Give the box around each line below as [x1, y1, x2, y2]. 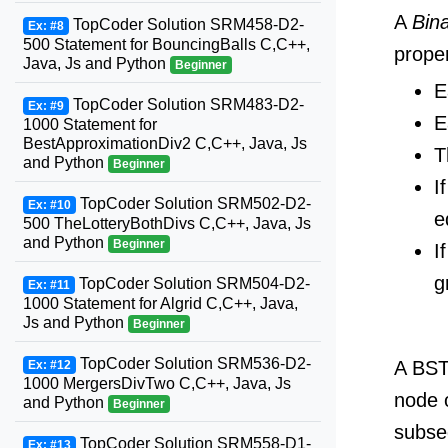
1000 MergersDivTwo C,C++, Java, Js [23, 375, 291, 392]
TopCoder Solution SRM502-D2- [75, 195, 311, 212]
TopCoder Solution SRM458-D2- [68, 16, 304, 33]
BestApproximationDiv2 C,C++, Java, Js [23, 135, 307, 152]
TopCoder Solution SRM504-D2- [74, 275, 310, 292]
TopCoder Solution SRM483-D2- [68, 96, 304, 113]
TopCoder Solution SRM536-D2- [75, 355, 311, 372]
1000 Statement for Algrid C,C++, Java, [23, 295, 298, 312]
